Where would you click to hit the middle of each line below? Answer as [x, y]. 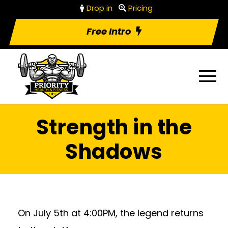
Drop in [99, 8]
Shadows [114, 152]
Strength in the [114, 127]
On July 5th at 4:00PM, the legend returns [111, 213]
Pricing [140, 8]
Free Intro [109, 31]
